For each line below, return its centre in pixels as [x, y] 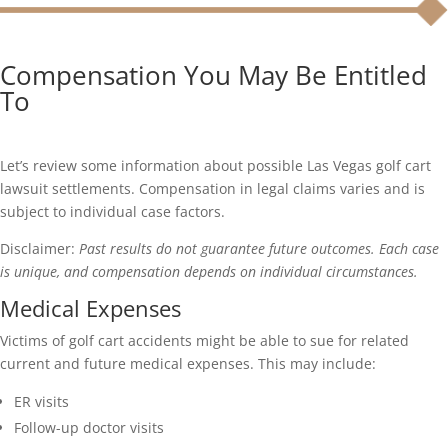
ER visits [41, 402]
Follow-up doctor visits [89, 428]
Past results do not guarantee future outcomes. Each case [259, 249]
